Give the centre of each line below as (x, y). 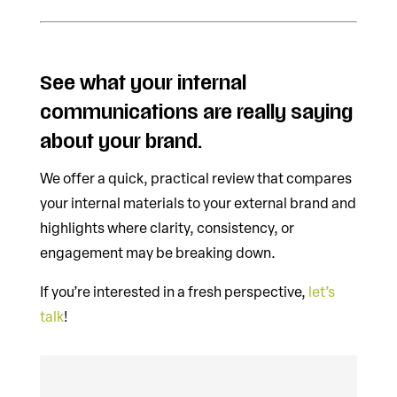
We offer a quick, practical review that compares (195, 179)
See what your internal (143, 84)
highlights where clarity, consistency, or (167, 228)
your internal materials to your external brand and (198, 203)
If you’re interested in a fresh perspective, (174, 292)
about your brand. (121, 142)
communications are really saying (196, 113)
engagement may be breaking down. (157, 253)
